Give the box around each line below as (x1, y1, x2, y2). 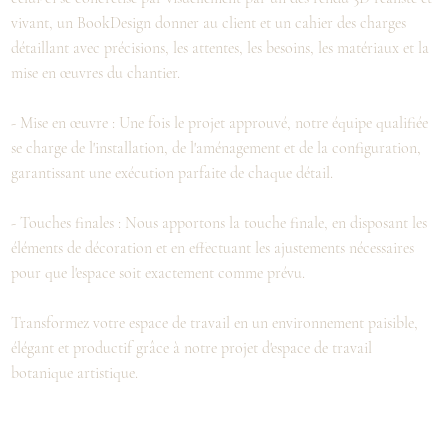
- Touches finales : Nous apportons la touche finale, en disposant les (11, 212, 428, 233)
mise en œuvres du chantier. (11, 62, 181, 83)
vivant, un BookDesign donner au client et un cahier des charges (11, 12, 407, 33)
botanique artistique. (11, 362, 139, 383)
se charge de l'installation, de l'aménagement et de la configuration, (11, 137, 422, 158)
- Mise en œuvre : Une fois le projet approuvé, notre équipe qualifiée (11, 112, 429, 133)
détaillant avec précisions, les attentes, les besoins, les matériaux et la (11, 37, 430, 58)
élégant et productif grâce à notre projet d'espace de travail (11, 337, 373, 358)
